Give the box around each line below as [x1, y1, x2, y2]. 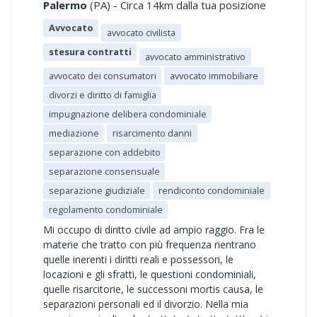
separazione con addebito [48, 146, 161, 158]
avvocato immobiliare [169, 69, 258, 82]
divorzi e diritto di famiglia [48, 88, 156, 101]
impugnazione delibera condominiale [48, 108, 207, 120]
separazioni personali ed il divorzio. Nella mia [43, 297, 248, 311]
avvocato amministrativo [144, 50, 246, 63]
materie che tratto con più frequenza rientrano [43, 238, 256, 251]
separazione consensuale [48, 165, 160, 178]
